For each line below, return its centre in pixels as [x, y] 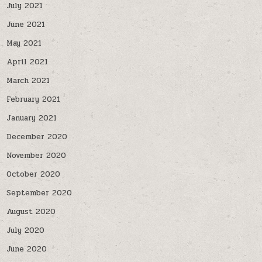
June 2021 [26, 25]
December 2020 [37, 137]
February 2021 [34, 99]
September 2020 [39, 193]
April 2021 [27, 62]
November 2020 [37, 156]
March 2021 [28, 81]
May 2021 [24, 43]
